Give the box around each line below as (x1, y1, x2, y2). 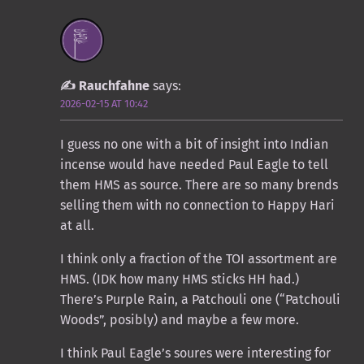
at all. (59, 218, 94, 234)
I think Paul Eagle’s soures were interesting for (59, 345, 331, 362)
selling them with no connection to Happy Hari (59, 197, 335, 214)
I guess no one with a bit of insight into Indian (59, 136, 328, 153)
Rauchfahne (78, 77, 149, 93)
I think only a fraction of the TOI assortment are (59, 251, 337, 267)
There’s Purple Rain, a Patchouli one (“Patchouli (59, 292, 340, 308)
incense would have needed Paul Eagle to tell (59, 157, 328, 173)
